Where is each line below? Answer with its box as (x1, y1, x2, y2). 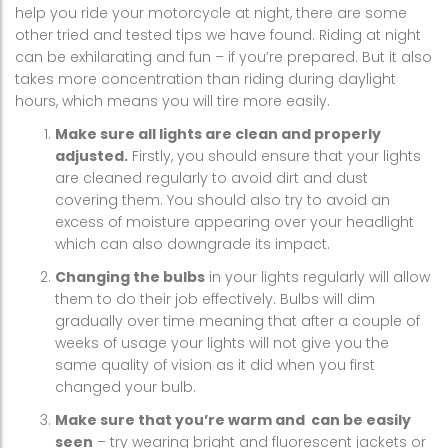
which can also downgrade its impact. (55, 234, 330, 255)
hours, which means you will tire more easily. (15, 91, 330, 112)
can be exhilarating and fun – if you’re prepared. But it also (15, 47, 432, 68)
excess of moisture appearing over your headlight (55, 212, 414, 233)
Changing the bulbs (55, 267, 205, 288)
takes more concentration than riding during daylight (15, 69, 396, 90)
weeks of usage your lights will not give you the (55, 333, 389, 354)
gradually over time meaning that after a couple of (55, 311, 420, 332)
